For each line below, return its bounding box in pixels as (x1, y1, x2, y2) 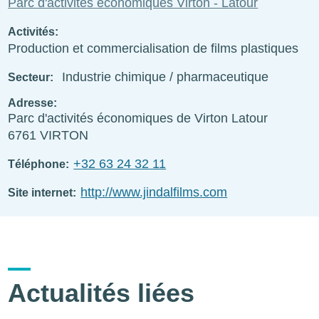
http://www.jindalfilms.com (80, 184, 228, 199)
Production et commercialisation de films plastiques (8, 41, 299, 56)
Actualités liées (8, 278, 195, 308)
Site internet (8, 186, 73, 199)
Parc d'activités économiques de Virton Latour (8, 110, 268, 125)
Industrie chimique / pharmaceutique (62, 69, 269, 84)
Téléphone (8, 157, 66, 170)
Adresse (8, 96, 54, 109)
